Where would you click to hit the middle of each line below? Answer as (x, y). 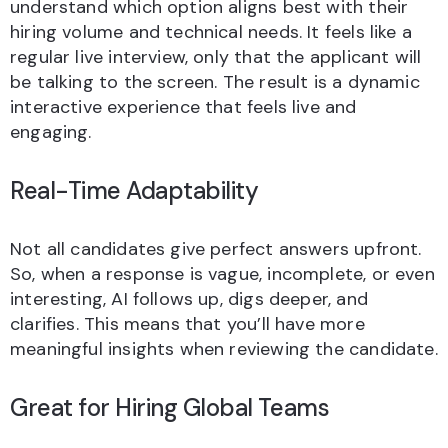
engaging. (51, 131)
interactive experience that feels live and (183, 106)
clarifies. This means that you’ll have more (187, 323)
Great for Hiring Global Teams (170, 407)
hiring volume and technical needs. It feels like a (211, 31)
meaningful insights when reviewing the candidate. (224, 348)
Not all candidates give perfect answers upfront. (216, 248)
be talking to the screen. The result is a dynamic (215, 81)
